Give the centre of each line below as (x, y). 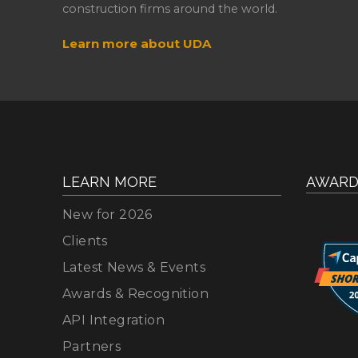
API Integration (113, 320)
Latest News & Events (133, 267)
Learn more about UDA (136, 43)
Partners (91, 346)
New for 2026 (107, 214)
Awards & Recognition (135, 293)
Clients (85, 241)
